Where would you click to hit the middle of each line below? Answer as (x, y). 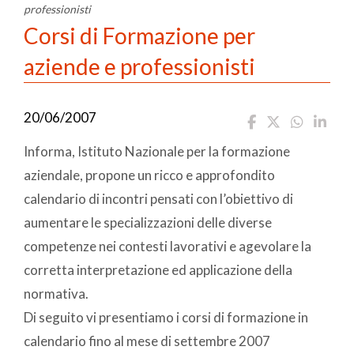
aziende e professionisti (139, 66)
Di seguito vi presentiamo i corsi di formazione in (166, 317)
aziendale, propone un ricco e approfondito (149, 175)
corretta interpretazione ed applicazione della (158, 269)
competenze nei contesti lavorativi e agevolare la (168, 246)
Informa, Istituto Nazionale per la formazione (157, 151)
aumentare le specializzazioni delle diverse (148, 222)
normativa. (56, 293)
